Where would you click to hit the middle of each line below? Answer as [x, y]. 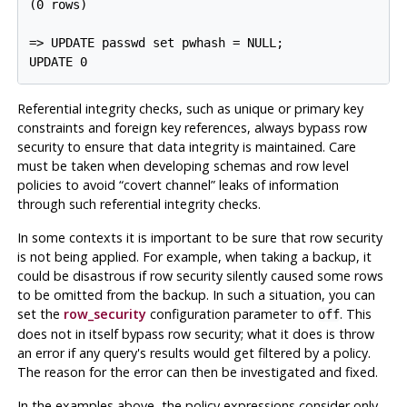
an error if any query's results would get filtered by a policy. [194, 352]
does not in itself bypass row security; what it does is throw [195, 333]
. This [355, 313]
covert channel [167, 184]
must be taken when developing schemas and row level [183, 165]
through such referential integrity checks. [139, 203]
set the [40, 313]
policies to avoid [68, 184]
